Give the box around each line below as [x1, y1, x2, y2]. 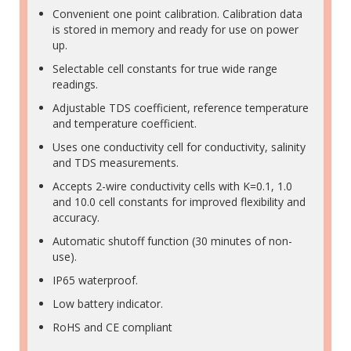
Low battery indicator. [52, 295, 163, 311]
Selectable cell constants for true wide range [52, 60, 277, 76]
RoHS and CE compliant [52, 319, 172, 335]
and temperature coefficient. [52, 115, 197, 131]
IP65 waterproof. [52, 272, 138, 288]
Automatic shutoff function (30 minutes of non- [52, 233, 292, 248]
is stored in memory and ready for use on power [52, 21, 299, 37]
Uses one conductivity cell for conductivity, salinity [52, 139, 306, 154]
